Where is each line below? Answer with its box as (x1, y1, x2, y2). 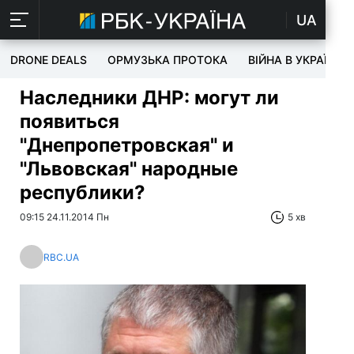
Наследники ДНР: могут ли (20, 86, 279, 109)
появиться (20, 110, 119, 133)
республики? (20, 181, 145, 204)
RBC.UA (43, 250, 79, 263)
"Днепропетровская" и (20, 134, 234, 156)
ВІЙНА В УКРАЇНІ (248, 53, 338, 66)
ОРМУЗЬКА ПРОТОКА (107, 53, 228, 66)
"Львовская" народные (20, 157, 238, 180)
